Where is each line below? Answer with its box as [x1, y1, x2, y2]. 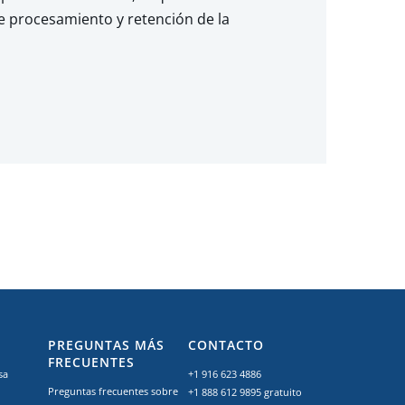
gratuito [264, 385, 303, 399]
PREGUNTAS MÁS [47, 336, 165, 353]
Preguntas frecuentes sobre [47, 384, 178, 398]
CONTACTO [188, 336, 265, 353]
